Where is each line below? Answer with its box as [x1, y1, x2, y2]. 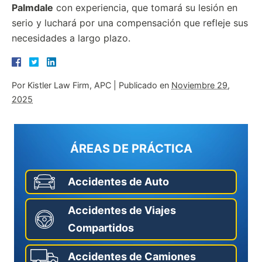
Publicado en [119, 80, 171, 90]
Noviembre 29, [171, 80, 230, 90]
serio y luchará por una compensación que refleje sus [12, 17, 248, 29]
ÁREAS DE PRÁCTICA [70, 142, 192, 156]
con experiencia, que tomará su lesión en [53, 2, 237, 13]
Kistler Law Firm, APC [27, 80, 111, 90]
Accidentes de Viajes [68, 204, 176, 216]
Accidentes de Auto [68, 175, 169, 188]
